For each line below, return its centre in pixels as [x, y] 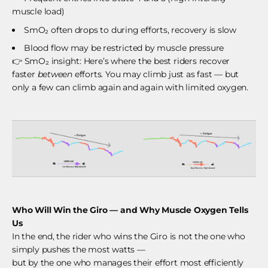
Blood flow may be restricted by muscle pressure [124, 48]
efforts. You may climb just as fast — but [156, 74]
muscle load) [38, 12]
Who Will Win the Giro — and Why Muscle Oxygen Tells [130, 210]
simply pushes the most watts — [79, 250]
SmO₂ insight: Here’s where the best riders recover [126, 61]
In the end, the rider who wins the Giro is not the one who [129, 237]
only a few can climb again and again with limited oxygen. [130, 88]
